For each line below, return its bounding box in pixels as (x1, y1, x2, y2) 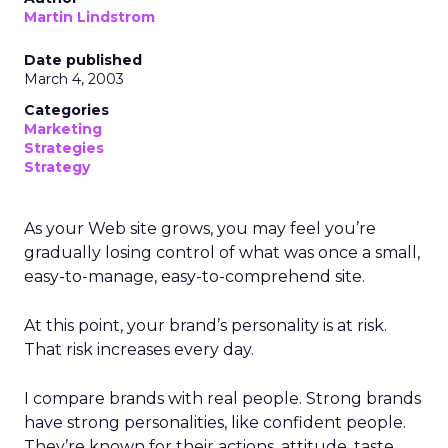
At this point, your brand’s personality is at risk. (24, 316, 387, 335)
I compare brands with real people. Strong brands (24, 389, 421, 408)
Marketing (24, 120, 102, 138)
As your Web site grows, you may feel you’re (24, 219, 376, 238)
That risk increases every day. (24, 340, 254, 359)
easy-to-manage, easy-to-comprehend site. (24, 267, 365, 286)
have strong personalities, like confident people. (24, 413, 406, 432)
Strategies (24, 139, 104, 157)
